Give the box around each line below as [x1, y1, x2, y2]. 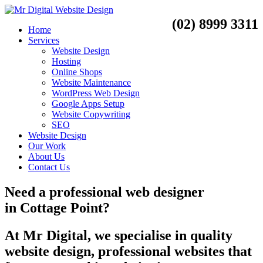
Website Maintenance [52, 77, 131, 87]
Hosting [52, 56, 81, 66]
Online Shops [52, 67, 102, 77]
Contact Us [28, 162, 70, 172]
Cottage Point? [16, 200, 110, 215]
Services [28, 35, 59, 45]
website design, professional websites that [5, 243, 252, 259]
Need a [5, 184, 49, 200]
